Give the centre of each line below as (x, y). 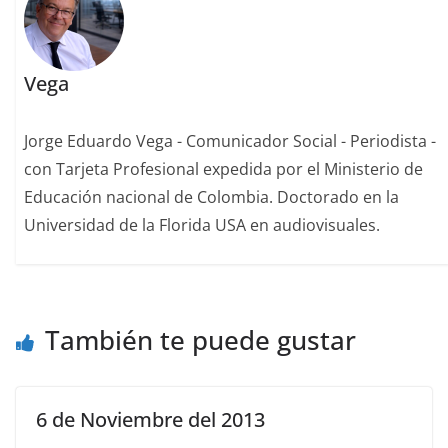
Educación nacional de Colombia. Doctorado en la (212, 197)
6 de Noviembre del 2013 (150, 419)
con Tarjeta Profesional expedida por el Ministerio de (224, 169)
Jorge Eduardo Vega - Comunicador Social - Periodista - (230, 141)
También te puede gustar (200, 339)
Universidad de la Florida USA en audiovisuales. (202, 225)
